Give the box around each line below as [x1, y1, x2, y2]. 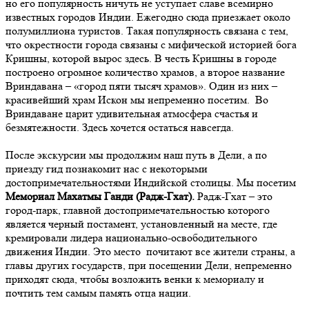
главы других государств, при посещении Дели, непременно [6, 259, 292, 272]
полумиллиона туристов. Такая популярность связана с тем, [6, 24, 288, 38]
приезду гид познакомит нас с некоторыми [6, 162, 208, 176]
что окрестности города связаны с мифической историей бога [6, 38, 297, 52]
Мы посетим [237, 176, 296, 190]
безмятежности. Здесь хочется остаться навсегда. [6, 121, 234, 134]
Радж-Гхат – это [195, 190, 272, 203]
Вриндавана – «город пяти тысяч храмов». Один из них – [6, 79, 277, 93]
